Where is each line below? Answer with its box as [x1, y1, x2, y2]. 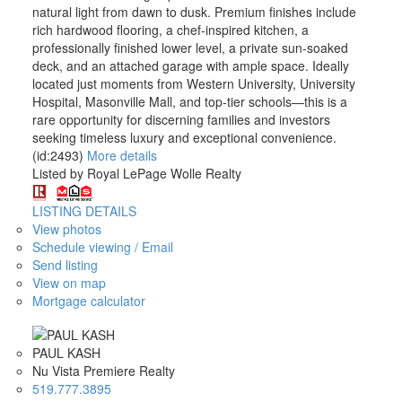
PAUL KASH [31, 344, 100, 363]
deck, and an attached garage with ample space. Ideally [31, 56, 349, 74]
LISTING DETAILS [31, 201, 136, 220]
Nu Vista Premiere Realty [31, 362, 175, 380]
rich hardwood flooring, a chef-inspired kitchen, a [31, 20, 309, 39]
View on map [31, 273, 106, 292]
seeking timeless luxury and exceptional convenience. [31, 127, 336, 146]
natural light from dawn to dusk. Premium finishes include [31, 2, 356, 21]
